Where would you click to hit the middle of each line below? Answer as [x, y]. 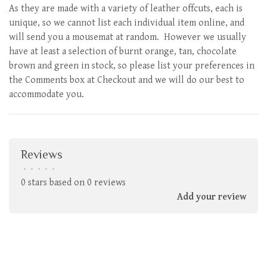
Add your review [212, 197]
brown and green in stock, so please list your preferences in [132, 66]
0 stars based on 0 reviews [73, 183]
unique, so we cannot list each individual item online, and [127, 23]
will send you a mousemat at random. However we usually [128, 37]
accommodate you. [46, 94]
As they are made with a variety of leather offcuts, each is [126, 9]
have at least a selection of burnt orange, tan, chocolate [123, 52]
